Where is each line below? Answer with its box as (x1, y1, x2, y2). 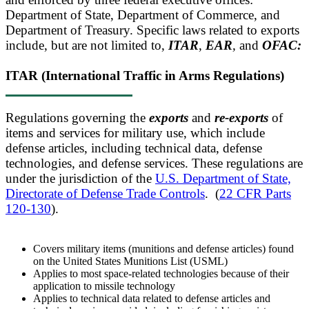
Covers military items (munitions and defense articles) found (33, 243, 294, 255)
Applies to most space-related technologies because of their (33, 268, 289, 280)
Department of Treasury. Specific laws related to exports (6, 23, 299, 38)
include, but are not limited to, (6, 38, 168, 53)
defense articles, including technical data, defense (6, 141, 262, 156)
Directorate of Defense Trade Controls (6, 186, 205, 201)
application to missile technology (33, 280, 175, 292)
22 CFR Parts (219, 186, 291, 201)
